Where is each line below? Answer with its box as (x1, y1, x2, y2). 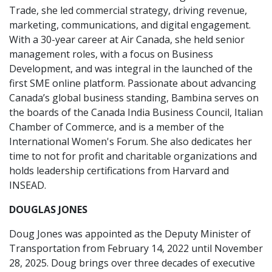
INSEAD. (9, 178, 46, 192)
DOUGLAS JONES (9, 203, 87, 216)
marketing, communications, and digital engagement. (9, 18, 251, 32)
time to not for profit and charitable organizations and (9, 149, 257, 163)
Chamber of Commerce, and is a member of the (9, 120, 224, 134)
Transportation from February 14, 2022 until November (9, 242, 263, 255)
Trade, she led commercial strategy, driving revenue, (9, 4, 247, 17)
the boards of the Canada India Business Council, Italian (9, 106, 263, 119)
